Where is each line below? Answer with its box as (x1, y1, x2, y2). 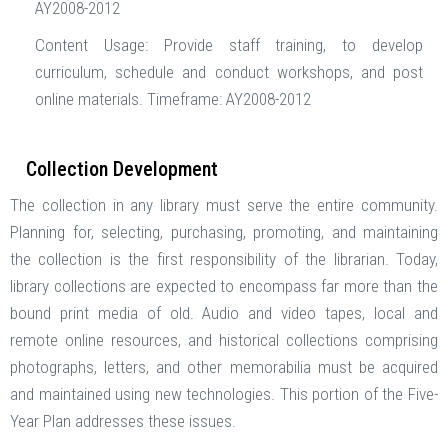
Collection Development (26, 157, 218, 182)
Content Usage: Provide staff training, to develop (35, 35, 423, 56)
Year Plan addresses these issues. (10, 411, 236, 432)
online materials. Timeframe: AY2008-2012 (35, 89, 311, 110)
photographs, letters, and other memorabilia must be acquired (10, 357, 438, 378)
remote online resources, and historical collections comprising (10, 330, 438, 351)
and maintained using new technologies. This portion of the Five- (10, 384, 438, 405)
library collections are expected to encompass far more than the (10, 276, 438, 297)
